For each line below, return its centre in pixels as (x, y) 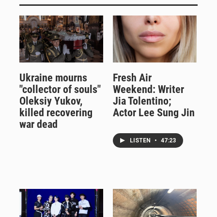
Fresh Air (132, 77)
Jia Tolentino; (142, 101)
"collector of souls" (60, 89)
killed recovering (56, 112)
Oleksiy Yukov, (51, 101)
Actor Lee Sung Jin (154, 112)
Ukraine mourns (53, 77)
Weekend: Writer (148, 89)
